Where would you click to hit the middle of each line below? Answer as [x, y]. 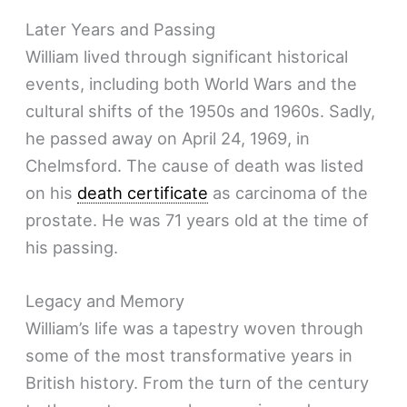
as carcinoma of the [288, 192]
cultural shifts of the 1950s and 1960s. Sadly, [201, 110]
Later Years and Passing [121, 29]
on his [52, 192]
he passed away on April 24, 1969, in [168, 138]
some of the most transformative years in [189, 355]
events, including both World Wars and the [192, 83]
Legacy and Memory [105, 300]
